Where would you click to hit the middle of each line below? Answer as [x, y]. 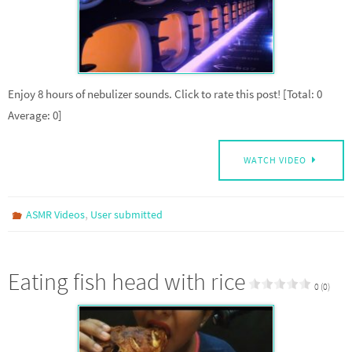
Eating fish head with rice [126, 281]
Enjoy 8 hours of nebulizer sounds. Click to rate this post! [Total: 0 [165, 93]
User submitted [127, 214]
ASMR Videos [56, 214]
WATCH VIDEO [275, 159]
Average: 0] [35, 115]
